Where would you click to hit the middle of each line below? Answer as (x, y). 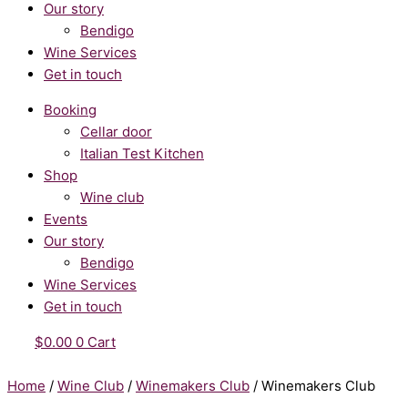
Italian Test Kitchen (142, 153)
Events (66, 219)
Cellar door (116, 132)
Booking (70, 110)
